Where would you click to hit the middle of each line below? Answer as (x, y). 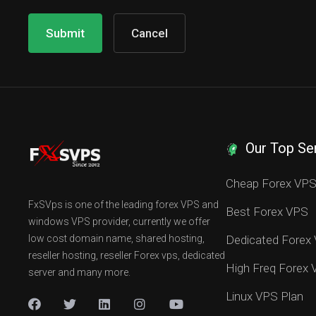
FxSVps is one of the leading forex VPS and (123, 205)
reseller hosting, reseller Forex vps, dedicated (127, 255)
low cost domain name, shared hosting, (116, 238)
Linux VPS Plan (265, 296)
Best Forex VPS (267, 212)
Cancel (150, 33)
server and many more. (79, 272)
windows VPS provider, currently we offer (119, 221)
